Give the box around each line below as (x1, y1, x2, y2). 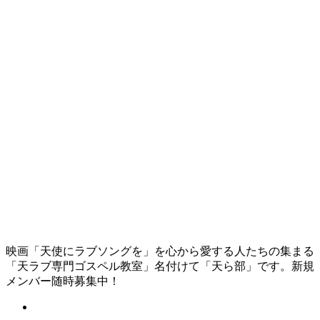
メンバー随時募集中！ (6, 274, 120, 287)
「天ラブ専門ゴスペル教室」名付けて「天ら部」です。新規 (6, 259, 314, 272)
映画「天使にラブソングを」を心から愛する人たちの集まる (6, 244, 314, 257)
